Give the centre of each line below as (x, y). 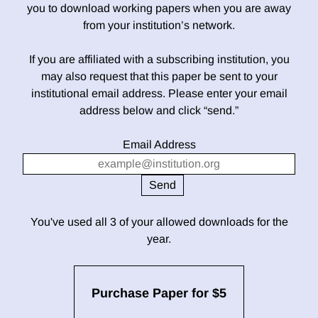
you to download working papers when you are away (159, 9)
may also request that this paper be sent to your (159, 77)
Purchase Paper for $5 (159, 294)
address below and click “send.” (159, 111)
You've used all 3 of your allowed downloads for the (159, 222)
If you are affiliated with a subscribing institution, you (159, 60)
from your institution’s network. (159, 26)
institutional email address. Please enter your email (159, 94)
